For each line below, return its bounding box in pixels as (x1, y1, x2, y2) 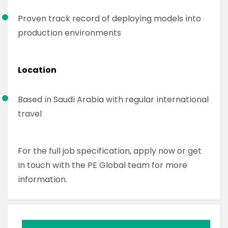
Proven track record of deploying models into (18, 13, 201, 24)
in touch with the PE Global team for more (18, 159, 187, 171)
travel (18, 108, 42, 120)
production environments (18, 27, 121, 39)
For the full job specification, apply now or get (18, 145, 202, 157)
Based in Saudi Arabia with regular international (18, 94, 209, 105)
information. (18, 174, 67, 185)
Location (18, 64, 56, 76)
